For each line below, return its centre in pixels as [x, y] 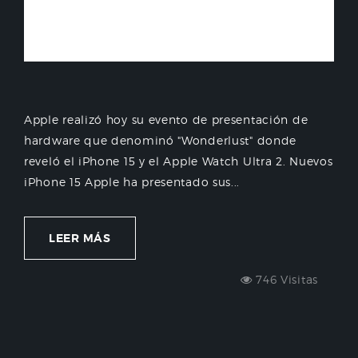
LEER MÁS [80, 238]
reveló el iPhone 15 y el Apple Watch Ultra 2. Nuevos [179, 161]
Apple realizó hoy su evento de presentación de [166, 119]
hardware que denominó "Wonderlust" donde [161, 140]
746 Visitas [285, 279]
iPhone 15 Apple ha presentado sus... [132, 182]
